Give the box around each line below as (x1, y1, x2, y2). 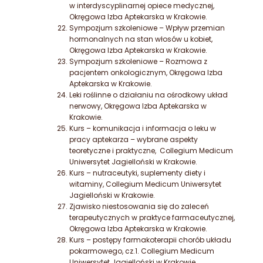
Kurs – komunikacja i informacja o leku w (69, 123, 216, 134)
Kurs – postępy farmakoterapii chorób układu (69, 235, 231, 245)
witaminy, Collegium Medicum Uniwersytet (69, 179, 221, 190)
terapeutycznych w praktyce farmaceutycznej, (69, 213, 235, 223)
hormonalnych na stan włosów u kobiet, (69, 34, 213, 45)
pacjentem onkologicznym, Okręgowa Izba (69, 68, 222, 78)
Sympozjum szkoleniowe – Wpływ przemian (69, 23, 225, 33)
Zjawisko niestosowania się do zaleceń (69, 201, 209, 212)
